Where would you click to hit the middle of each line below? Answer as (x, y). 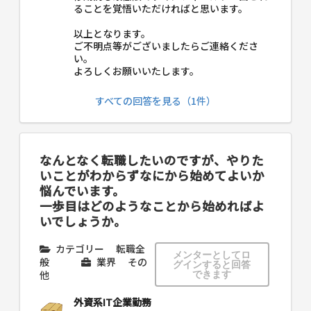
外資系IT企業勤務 (112, 302)
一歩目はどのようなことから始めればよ (152, 205)
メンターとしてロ (212, 254)
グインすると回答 (212, 264)
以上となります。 (112, 33)
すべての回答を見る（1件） (155, 100)
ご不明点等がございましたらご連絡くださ (166, 45)
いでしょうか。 (83, 221)
